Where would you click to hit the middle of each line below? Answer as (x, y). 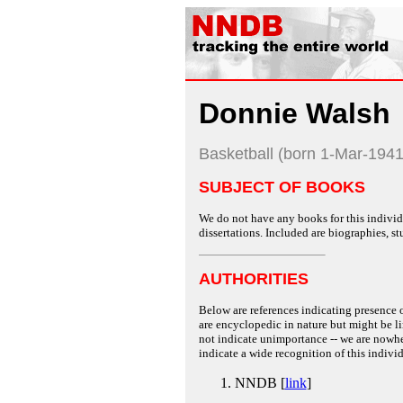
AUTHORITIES (253, 279)
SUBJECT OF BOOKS (282, 187)
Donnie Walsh (294, 113)
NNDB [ (260, 383)
